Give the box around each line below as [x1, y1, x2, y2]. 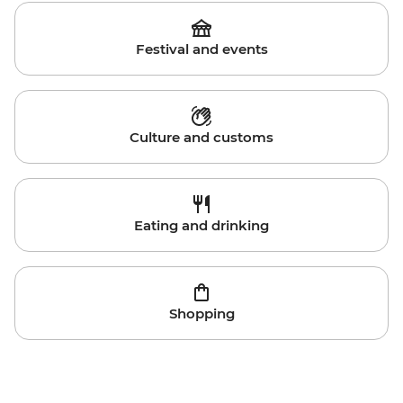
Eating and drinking [134, 217, 269, 235]
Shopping [168, 305, 235, 323]
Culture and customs [130, 129, 273, 147]
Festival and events [135, 40, 268, 58]
